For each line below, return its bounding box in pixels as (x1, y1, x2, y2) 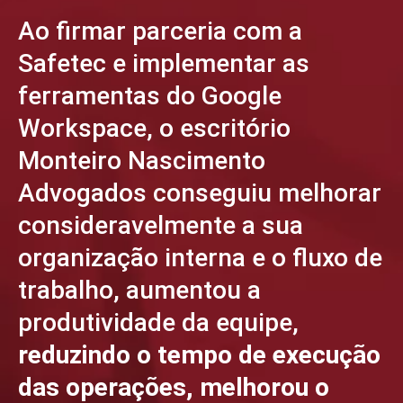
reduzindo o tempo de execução (18, 340, 381, 370)
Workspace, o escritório (18, 113, 291, 143)
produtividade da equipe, (18, 308, 299, 337)
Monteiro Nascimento (18, 146, 265, 175)
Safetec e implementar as (18, 49, 309, 78)
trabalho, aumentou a (18, 275, 261, 305)
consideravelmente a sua (18, 210, 303, 240)
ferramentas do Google (18, 81, 282, 111)
